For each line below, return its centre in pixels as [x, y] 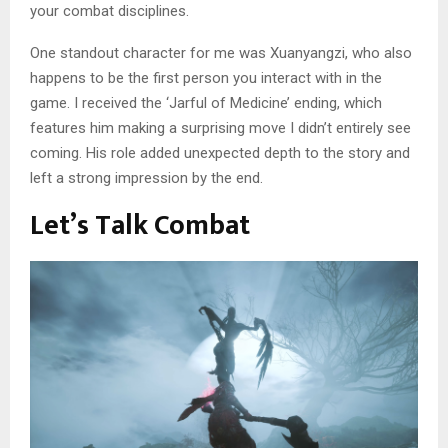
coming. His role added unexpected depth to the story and [220, 152]
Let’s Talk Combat [140, 225]
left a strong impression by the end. [146, 177]
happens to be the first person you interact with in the [206, 77]
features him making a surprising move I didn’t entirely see [220, 127]
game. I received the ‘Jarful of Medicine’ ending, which [206, 102]
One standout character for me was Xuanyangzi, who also [221, 52]
